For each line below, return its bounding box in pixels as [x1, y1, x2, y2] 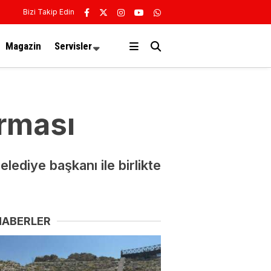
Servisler [54, 39, 92, 52]
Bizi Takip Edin [23, 7, 74, 16]
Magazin [5, 39, 41, 52]
